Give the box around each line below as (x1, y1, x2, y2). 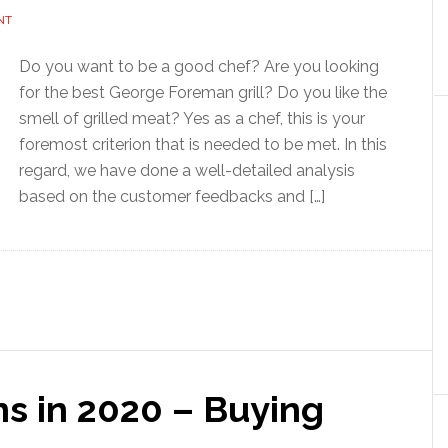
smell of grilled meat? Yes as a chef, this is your (19, 109, 365, 128)
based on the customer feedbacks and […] (19, 187, 325, 206)
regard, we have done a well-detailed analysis (19, 161, 355, 180)
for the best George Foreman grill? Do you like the (19, 83, 387, 102)
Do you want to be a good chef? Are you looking (19, 57, 379, 76)
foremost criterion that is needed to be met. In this (19, 135, 387, 154)
